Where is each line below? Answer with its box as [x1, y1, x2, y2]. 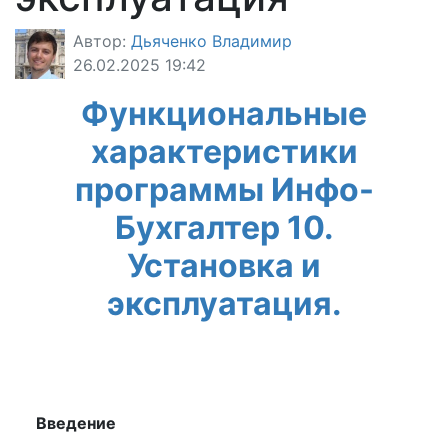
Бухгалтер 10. [114, 208, 334, 247]
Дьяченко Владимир [131, 31, 292, 51]
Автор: [73, 31, 131, 51]
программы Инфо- [74, 170, 374, 209]
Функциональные [81, 94, 367, 133]
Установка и [127, 246, 321, 285]
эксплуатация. [106, 284, 342, 323]
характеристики [90, 132, 358, 171]
